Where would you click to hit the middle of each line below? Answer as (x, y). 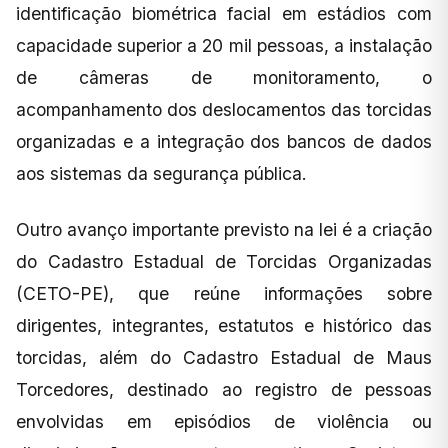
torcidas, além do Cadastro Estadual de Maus (224, 357)
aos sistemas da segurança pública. (161, 173)
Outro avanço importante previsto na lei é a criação (224, 229)
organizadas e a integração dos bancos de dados (224, 141)
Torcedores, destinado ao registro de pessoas (224, 389)
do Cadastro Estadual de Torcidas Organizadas (224, 261)
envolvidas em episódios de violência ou (224, 421)
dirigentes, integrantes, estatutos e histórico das (224, 325)
